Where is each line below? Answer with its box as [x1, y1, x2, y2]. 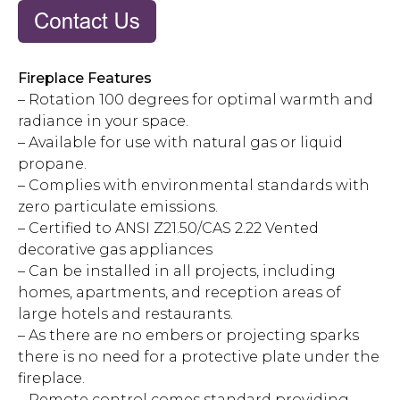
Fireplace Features [18, 69, 152, 87]
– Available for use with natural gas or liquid [18, 133, 343, 151]
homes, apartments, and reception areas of [18, 283, 341, 301]
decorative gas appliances [18, 240, 212, 258]
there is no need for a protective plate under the [18, 347, 379, 365]
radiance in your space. [18, 112, 188, 129]
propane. [18, 154, 87, 172]
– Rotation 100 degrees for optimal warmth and [18, 90, 373, 108]
